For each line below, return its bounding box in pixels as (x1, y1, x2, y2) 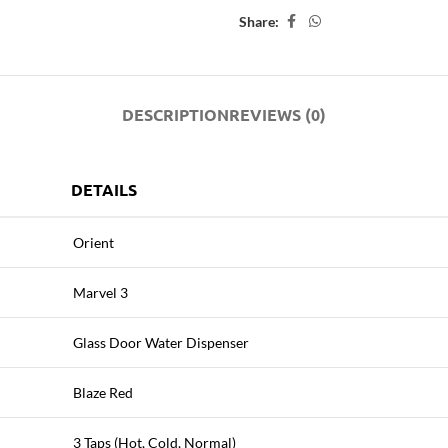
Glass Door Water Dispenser (73, 334, 249, 351)
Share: (239, 12, 279, 30)
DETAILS (71, 179, 137, 200)
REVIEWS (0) (229, 104, 326, 125)
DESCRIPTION (122, 104, 229, 125)
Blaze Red (73, 384, 133, 401)
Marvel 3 (73, 284, 128, 301)
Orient (73, 234, 114, 251)
